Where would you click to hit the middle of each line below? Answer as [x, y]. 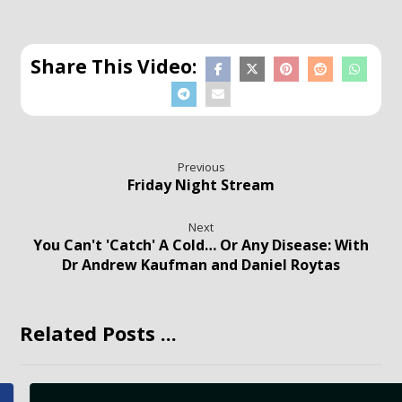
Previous [201, 167]
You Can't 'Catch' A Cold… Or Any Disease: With [201, 245]
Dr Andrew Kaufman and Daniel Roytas [201, 265]
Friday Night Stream [201, 185]
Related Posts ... [99, 333]
